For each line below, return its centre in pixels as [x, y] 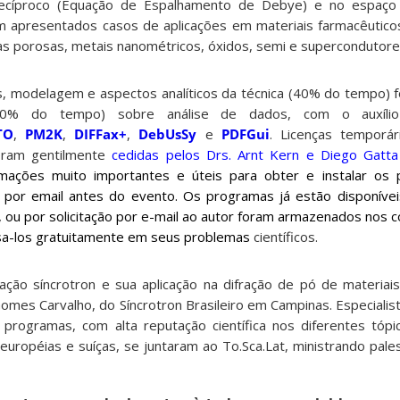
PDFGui [245, 134]
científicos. [284, 237]
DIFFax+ [100, 134]
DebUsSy [168, 134]
